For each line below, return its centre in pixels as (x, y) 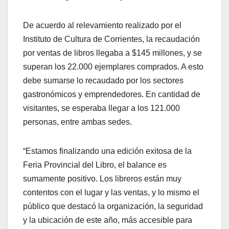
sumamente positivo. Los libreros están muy (102, 179)
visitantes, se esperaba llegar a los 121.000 (101, 108)
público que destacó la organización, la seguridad (113, 207)
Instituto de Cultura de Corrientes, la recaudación (111, 39)
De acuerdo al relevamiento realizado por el (102, 26)
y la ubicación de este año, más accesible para (108, 220)
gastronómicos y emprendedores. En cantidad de (112, 95)
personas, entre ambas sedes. (78, 122)
